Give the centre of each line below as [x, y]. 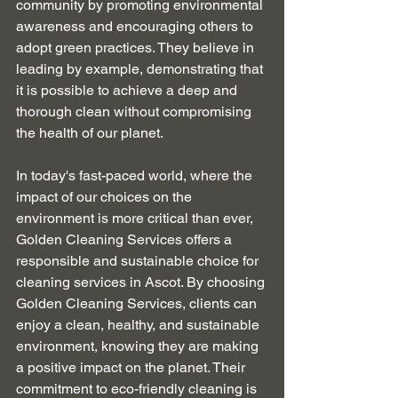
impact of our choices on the [106, 196]
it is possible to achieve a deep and [128, 90]
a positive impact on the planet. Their [132, 367]
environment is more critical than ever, [136, 218]
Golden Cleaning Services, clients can [138, 303]
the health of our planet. [90, 132]
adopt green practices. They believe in [137, 47]
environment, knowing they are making [139, 346]
